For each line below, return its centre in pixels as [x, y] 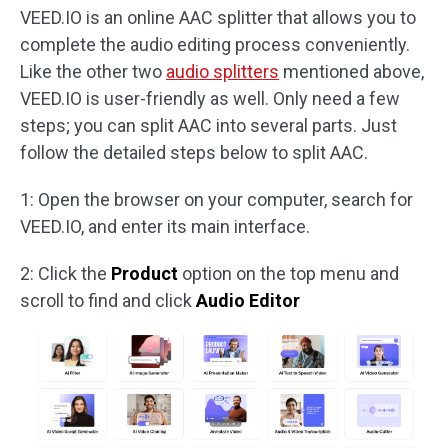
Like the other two [93, 72]
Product [144, 274]
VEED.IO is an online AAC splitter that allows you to [218, 18]
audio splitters [222, 72]
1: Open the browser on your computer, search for [216, 200]
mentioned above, [351, 72]
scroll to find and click [108, 301]
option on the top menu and [288, 274]
